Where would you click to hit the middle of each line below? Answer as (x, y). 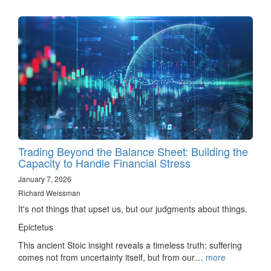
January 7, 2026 (45, 179)
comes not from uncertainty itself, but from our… (112, 257)
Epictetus (36, 227)
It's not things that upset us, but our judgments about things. (133, 209)
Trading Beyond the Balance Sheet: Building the (133, 152)
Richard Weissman (49, 193)
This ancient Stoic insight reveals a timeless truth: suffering (130, 245)
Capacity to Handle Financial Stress (104, 163)
